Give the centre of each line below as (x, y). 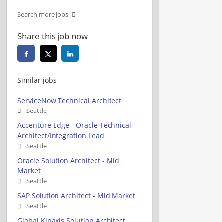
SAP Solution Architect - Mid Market (76, 195)
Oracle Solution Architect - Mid (68, 160)
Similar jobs (37, 80)
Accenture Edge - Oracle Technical (74, 125)
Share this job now (53, 36)
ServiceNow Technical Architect (69, 100)
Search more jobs (43, 14)
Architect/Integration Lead (61, 135)
